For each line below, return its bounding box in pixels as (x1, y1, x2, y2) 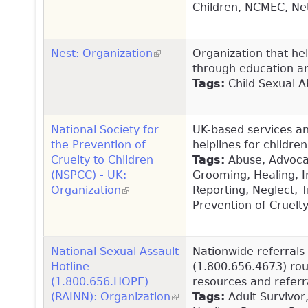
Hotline (51, 259, 89, 273)
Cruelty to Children (51, 153, 153, 166)
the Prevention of (51, 137, 146, 151)
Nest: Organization (51, 46, 153, 60)
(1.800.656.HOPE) (51, 274, 148, 288)
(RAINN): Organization (51, 289, 170, 303)
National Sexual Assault (51, 244, 179, 258)
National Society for (51, 122, 159, 136)
